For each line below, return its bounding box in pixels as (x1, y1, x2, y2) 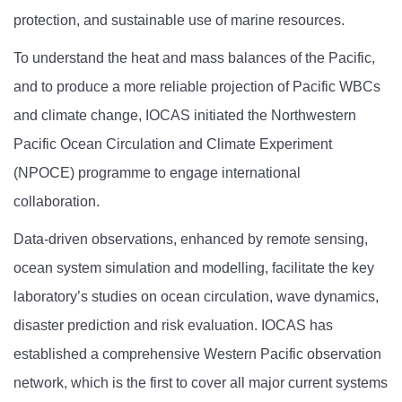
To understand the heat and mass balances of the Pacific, (13, 50, 375, 66)
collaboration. (13, 194, 100, 210)
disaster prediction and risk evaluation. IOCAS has (13, 318, 333, 334)
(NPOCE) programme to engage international (13, 165, 301, 181)
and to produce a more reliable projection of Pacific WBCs (13, 79, 380, 95)
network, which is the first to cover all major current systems (13, 375, 388, 391)
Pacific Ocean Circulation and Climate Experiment (13, 136, 332, 153)
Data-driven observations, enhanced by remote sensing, (13, 232, 368, 248)
